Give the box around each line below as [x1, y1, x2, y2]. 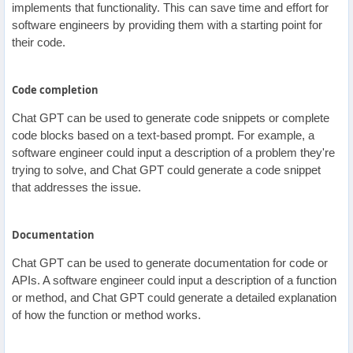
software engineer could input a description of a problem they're [12, 146, 335, 159]
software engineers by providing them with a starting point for [12, 18, 322, 32]
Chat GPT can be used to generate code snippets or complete [12, 111, 329, 124]
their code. [12, 35, 65, 49]
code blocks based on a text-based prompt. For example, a [12, 128, 314, 142]
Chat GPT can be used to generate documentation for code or [12, 256, 328, 269]
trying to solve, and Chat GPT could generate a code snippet [12, 163, 321, 176]
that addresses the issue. [12, 180, 141, 194]
